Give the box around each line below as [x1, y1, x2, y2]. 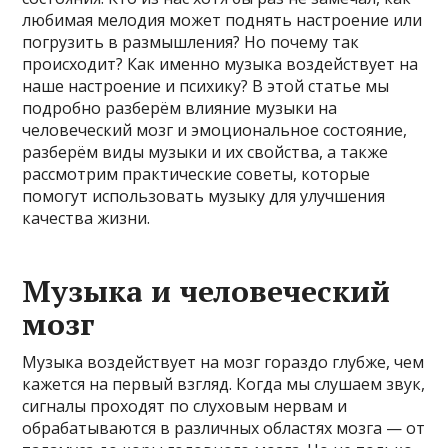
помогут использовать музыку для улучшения [22, 184, 386, 207]
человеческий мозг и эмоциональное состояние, [22, 118, 408, 141]
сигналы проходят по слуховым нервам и [22, 394, 348, 417]
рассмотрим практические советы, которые [22, 162, 371, 185]
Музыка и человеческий [22, 270, 391, 311]
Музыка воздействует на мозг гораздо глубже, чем [22, 350, 425, 373]
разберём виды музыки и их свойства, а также [22, 140, 389, 163]
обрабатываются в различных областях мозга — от [22, 416, 426, 439]
